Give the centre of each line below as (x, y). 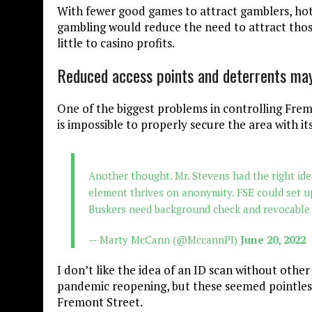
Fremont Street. (100, 302)
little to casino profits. (117, 42)
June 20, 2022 (273, 239)
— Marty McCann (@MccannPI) (164, 239)
